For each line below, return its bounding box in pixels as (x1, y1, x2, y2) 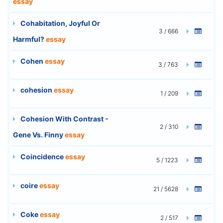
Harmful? (13, 34, 46, 43)
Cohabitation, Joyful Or (19, 18, 100, 27)
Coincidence (19, 152, 65, 161)
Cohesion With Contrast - (19, 114, 109, 123)
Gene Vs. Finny (13, 130, 65, 139)
